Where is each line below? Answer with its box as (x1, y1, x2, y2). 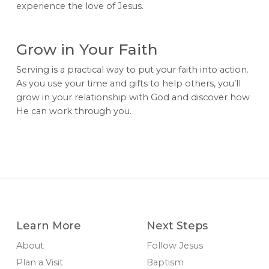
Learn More (16, 219, 81, 232)
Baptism (146, 256, 184, 268)
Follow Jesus (146, 240, 203, 252)
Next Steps (146, 219, 208, 232)
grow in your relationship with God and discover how (16, 91, 250, 103)
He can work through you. (16, 105, 131, 116)
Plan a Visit (16, 256, 63, 268)
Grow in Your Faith (16, 40, 158, 59)
